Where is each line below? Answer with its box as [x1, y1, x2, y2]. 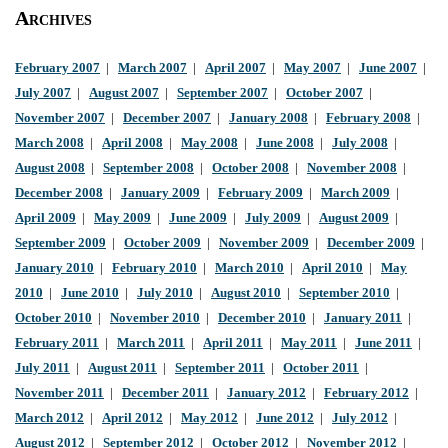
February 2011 [15, 336, 99, 351]
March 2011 [117, 336, 185, 351]
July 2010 [137, 286, 193, 301]
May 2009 [94, 211, 151, 226]
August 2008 [15, 161, 85, 176]
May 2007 [284, 61, 341, 76]
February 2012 [324, 386, 409, 401]
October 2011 [283, 361, 359, 376]
